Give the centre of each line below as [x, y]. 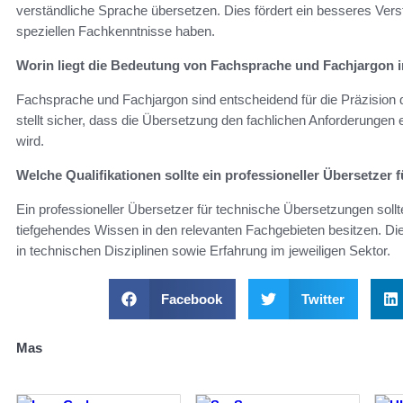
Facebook [192, 299]
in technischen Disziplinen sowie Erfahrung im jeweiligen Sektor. [203, 250]
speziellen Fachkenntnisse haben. [116, 31]
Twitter [322, 299]
